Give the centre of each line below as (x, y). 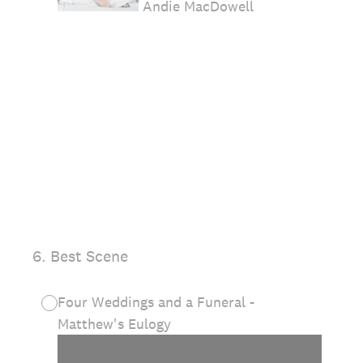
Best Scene (89, 256)
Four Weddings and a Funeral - (156, 302)
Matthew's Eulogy (116, 324)
